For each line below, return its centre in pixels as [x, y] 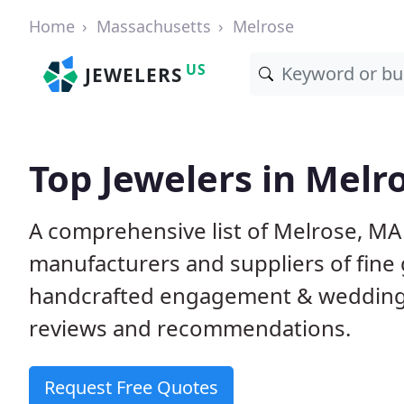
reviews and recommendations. [190, 328]
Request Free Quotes [131, 387]
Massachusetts [154, 26]
